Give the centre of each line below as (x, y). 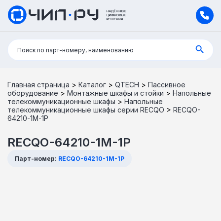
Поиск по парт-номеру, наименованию (75, 50)
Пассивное (167, 84)
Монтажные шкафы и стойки (115, 93)
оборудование (33, 93)
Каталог (92, 84)
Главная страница (38, 84)
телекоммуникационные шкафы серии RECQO (86, 110)
